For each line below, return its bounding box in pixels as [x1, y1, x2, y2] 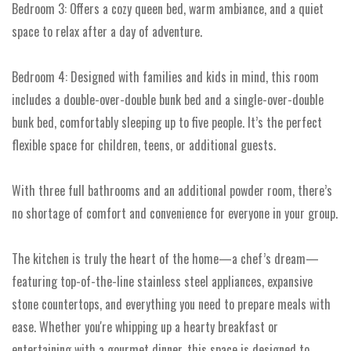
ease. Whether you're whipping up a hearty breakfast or [12, 317, 278, 336]
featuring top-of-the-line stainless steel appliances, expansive [12, 272, 313, 291]
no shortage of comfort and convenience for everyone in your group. [12, 204, 338, 223]
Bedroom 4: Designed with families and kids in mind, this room [12, 67, 319, 86]
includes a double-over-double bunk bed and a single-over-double [12, 90, 324, 109]
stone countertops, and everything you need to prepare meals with [12, 295, 331, 313]
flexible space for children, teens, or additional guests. [12, 136, 276, 154]
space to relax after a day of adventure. [12, 22, 202, 41]
